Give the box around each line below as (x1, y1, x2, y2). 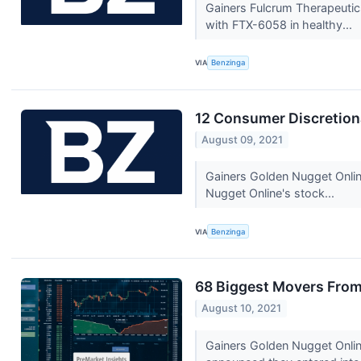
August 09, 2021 (201, 134, 284, 147)
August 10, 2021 (201, 302, 282, 315)
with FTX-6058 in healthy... (205, 17, 355, 31)
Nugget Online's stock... (205, 186, 338, 201)
